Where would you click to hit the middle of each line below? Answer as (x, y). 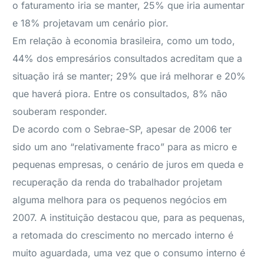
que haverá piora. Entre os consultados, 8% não (120, 94)
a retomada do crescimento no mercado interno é (123, 235)
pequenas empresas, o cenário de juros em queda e (128, 164)
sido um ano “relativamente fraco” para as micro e (125, 147)
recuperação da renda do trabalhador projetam (118, 182)
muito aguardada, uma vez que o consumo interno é (129, 253)
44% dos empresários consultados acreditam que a (128, 58)
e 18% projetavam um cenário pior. (91, 23)
